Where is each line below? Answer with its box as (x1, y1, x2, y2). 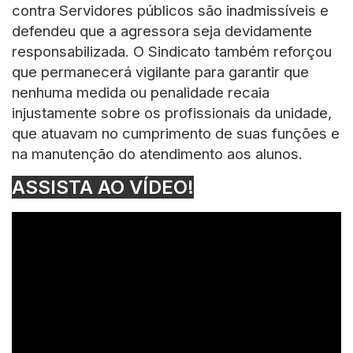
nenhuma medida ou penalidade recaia (12, 83, 269, 102)
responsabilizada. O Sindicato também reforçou (12, 42, 332, 61)
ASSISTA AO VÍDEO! (12, 175, 194, 199)
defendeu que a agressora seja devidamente (12, 21, 312, 40)
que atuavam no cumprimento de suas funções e (12, 124, 340, 143)
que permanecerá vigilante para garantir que (12, 62, 309, 81)
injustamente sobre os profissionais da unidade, (12, 103, 332, 122)
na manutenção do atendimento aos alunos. (12, 144, 303, 163)
